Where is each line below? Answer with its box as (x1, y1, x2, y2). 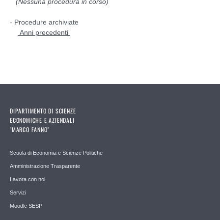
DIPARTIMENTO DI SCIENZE (10, 106, 76, 115)
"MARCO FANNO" (10, 125, 50, 134)
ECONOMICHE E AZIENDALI (10, 115, 75, 124)
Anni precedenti (18, 28, 70, 36)
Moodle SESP (10, 202, 42, 209)
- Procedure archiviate (10, 18, 79, 26)
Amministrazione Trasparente (10, 163, 80, 169)
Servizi (10, 189, 26, 195)
